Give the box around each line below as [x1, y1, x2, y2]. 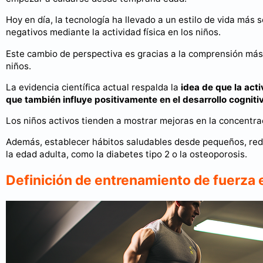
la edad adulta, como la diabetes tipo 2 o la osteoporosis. [6, 149, 247, 160]
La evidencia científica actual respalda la [6, 81, 181, 93]
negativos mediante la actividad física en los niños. [6, 26, 221, 38]
